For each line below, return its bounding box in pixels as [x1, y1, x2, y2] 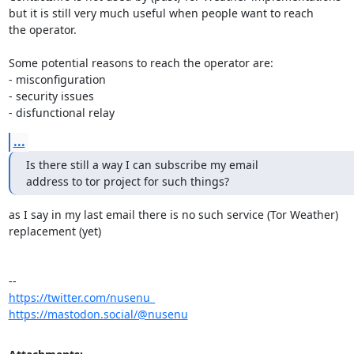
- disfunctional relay [8, 104, 115, 120]
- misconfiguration [8, 71, 106, 87]
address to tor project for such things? [25, 173, 229, 189]
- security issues [8, 88, 94, 104]
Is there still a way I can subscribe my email [25, 156, 258, 172]
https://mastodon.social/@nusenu [8, 306, 188, 322]
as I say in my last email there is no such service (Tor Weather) [8, 206, 341, 222]
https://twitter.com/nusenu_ [8, 289, 155, 305]
